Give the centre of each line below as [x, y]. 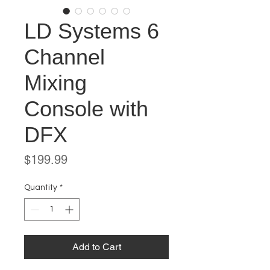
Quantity [41, 187]
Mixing [55, 83]
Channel [64, 57]
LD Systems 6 [92, 31]
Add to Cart [96, 247]
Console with [86, 109]
